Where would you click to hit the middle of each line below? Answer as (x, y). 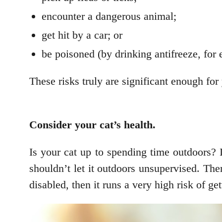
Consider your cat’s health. (92, 125)
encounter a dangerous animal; (109, 16)
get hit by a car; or (82, 35)
